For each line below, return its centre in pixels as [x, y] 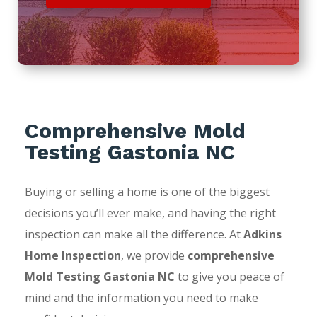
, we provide [154, 255]
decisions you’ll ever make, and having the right [150, 213]
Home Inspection [73, 255]
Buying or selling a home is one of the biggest [147, 191]
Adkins [262, 234]
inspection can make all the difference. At [134, 234]
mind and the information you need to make [141, 298]
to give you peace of [229, 276]
